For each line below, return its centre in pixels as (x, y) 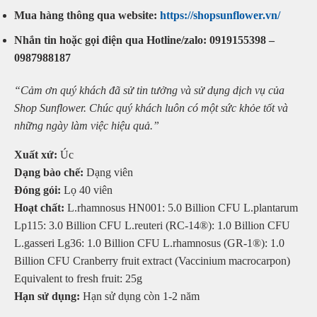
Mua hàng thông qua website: (86, 16)
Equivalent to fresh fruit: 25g (78, 278)
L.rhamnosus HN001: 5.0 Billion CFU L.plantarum (181, 207)
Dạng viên (108, 172)
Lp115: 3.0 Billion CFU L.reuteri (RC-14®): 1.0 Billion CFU (152, 225)
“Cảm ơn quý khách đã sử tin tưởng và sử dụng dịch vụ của (149, 90)
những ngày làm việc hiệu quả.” (87, 125)
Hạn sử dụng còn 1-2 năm (140, 296)
